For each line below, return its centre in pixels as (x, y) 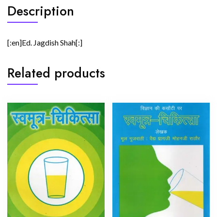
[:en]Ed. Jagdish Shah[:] (45, 42)
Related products (56, 73)
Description (41, 11)
